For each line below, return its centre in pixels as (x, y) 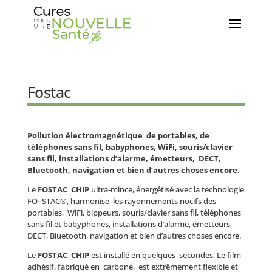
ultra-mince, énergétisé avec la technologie (167, 189)
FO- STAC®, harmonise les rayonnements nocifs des (121, 201)
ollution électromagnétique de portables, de (121, 135)
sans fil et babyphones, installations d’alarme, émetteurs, (129, 224)
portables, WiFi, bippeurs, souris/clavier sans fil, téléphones (134, 212)
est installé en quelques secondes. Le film (166, 255)
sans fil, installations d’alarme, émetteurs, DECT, (124, 158)
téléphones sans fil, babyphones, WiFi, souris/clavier (130, 147)
